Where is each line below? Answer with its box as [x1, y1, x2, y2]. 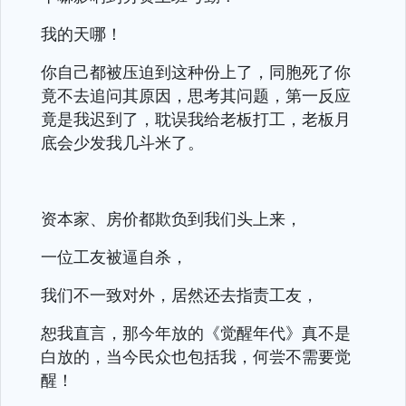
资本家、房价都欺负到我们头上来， [41, 208, 302, 229]
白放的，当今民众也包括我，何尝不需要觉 [41, 345, 351, 367]
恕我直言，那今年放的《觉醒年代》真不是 [41, 322, 351, 343]
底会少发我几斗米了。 [41, 131, 204, 153]
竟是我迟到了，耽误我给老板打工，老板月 [41, 108, 351, 130]
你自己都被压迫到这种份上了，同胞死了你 [41, 61, 351, 82]
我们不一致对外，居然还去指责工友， [41, 284, 318, 305]
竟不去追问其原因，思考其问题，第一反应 [41, 84, 351, 106]
